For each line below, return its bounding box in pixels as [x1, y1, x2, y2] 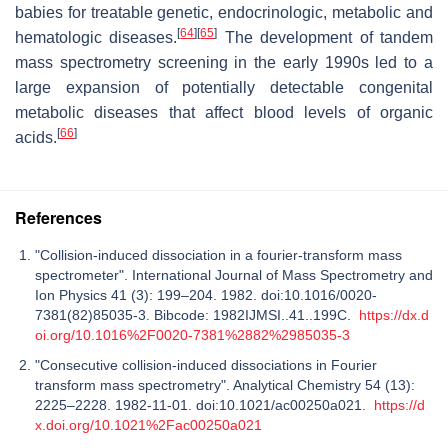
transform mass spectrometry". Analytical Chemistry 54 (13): [35, 376, 415, 393]
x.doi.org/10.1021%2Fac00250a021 [35, 416, 262, 433]
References [15, 205, 102, 229]
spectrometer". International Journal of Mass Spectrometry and [35, 266, 433, 283]
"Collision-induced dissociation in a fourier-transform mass [35, 246, 402, 263]
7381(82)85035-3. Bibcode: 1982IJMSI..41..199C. [35, 306, 359, 323]
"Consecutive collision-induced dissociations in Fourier [35, 356, 377, 373]
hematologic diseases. [15, 28, 178, 46]
